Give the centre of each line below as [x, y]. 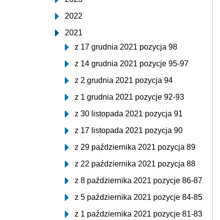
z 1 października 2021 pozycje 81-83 [138, 214]
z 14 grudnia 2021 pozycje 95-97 [132, 64]
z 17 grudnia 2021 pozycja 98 [126, 47]
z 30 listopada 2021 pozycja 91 [129, 114]
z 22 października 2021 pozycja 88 [135, 164]
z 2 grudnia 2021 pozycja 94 [124, 80]
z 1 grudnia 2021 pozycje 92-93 [129, 97]
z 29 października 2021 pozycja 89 [135, 147]
